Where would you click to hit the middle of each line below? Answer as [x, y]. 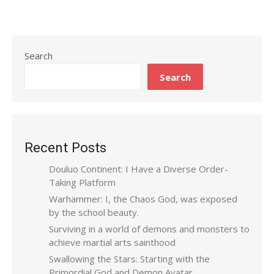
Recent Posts [65, 147]
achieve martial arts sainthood [112, 242]
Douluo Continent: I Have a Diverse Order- [139, 169]
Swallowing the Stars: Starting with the [129, 259]
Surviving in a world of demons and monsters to [149, 229]
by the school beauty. [94, 212]
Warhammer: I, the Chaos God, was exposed [143, 199]
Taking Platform [82, 182]
